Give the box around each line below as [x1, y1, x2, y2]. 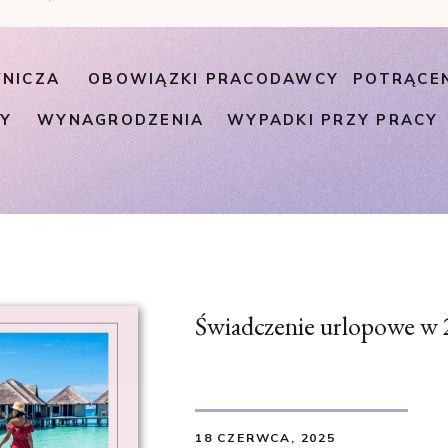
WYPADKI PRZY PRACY [227, 110, 439, 129]
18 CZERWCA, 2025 [195, 430, 336, 445]
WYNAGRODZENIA [37, 110, 205, 129]
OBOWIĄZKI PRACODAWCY [88, 69, 339, 88]
